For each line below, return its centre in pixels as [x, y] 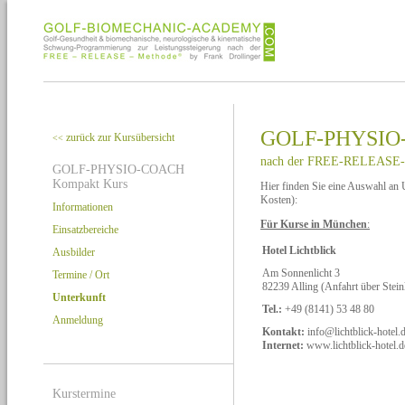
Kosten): [279, 199]
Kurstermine [84, 394]
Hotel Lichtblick [299, 250]
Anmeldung [78, 320]
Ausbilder [74, 252]
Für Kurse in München [314, 224]
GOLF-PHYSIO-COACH [118, 170]
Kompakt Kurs [90, 184]
